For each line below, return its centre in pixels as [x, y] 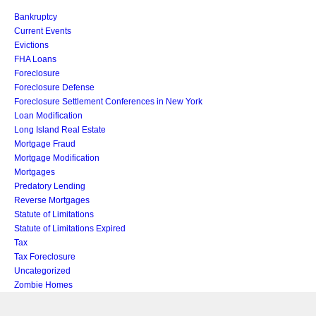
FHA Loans [35, 59]
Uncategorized [42, 271]
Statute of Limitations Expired [70, 228]
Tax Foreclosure [45, 256]
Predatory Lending [50, 186]
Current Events [43, 31]
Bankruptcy [36, 17]
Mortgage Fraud [45, 144]
